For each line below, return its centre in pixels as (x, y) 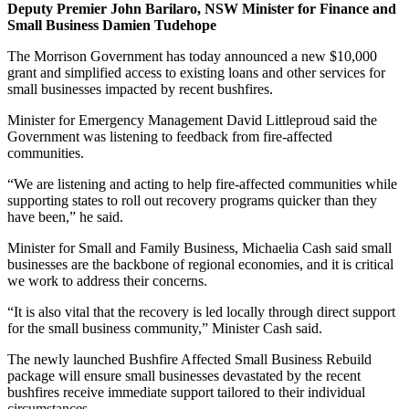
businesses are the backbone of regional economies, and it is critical (200, 264)
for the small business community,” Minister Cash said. (165, 328)
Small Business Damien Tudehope (112, 25)
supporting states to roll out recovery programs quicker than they (192, 200)
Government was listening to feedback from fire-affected (170, 136)
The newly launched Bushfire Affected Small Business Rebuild (189, 359)
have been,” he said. (67, 216)
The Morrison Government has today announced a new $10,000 (192, 56)
